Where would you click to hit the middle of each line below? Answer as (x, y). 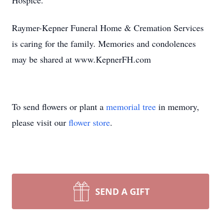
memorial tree (131, 107)
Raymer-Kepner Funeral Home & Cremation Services (108, 28)
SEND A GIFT (122, 191)
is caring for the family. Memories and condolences (104, 43)
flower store (89, 122)
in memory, (178, 107)
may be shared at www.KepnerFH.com (81, 59)
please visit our (40, 122)
